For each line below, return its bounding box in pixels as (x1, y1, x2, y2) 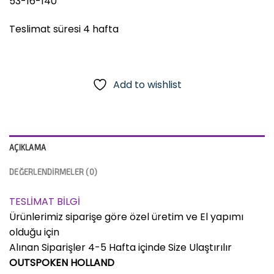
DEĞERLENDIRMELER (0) (9, 167, 98, 177)
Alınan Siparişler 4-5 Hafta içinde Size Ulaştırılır (9, 240, 232, 255)
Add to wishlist (113, 78, 182, 92)
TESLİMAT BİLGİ (9, 194, 80, 209)
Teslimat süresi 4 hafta (9, 21, 119, 36)
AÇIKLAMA (9, 143, 46, 153)
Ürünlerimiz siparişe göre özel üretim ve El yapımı (9, 210, 243, 224)
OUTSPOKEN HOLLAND (9, 256, 114, 270)
